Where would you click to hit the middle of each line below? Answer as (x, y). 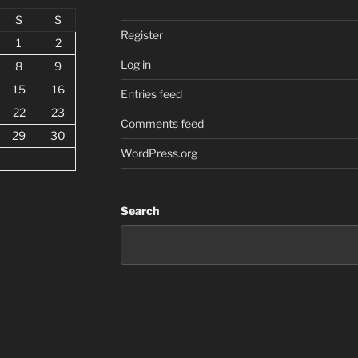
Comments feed (162, 124)
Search (139, 211)
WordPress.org (159, 153)
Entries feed (151, 94)
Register (141, 35)
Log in (135, 65)
